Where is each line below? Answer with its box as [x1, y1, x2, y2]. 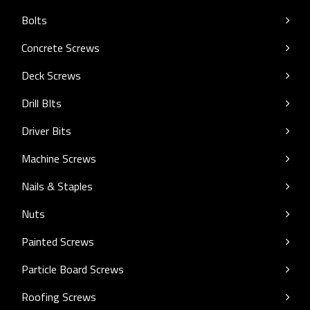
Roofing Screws [21, 289, 96, 305]
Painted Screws [21, 233, 94, 250]
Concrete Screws [21, 39, 100, 56]
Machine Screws [21, 150, 96, 167]
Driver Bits [21, 122, 71, 139]
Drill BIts [21, 95, 62, 111]
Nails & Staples [21, 178, 93, 194]
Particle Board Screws [21, 261, 124, 277]
